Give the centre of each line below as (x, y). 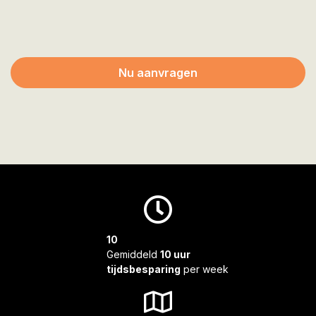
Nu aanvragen (158, 73)
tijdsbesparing (144, 269)
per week (205, 269)
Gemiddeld (133, 254)
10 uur (175, 254)
